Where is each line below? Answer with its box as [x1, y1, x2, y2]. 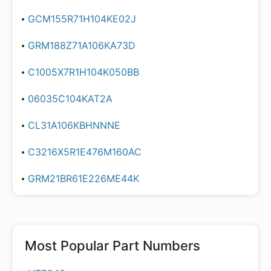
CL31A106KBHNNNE [28, 119, 120, 131]
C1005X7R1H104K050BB [28, 66, 139, 78]
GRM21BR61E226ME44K [28, 172, 139, 184]
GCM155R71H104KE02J [28, 13, 136, 25]
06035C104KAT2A [28, 93, 113, 105]
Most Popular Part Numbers [25, 238, 200, 253]
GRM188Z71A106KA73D [28, 39, 135, 51]
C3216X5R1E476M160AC [28, 146, 142, 158]
